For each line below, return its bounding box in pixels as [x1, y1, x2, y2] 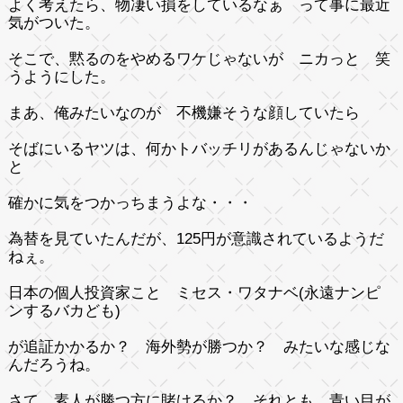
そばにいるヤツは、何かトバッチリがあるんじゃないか [7, 139, 390, 157]
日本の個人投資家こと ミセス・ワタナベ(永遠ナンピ [7, 283, 381, 301]
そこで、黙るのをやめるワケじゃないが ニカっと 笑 [7, 49, 390, 67]
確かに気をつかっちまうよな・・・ [7, 193, 268, 211]
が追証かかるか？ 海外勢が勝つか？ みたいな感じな [7, 337, 390, 355]
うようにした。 [7, 67, 115, 85]
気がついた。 [7, 13, 100, 31]
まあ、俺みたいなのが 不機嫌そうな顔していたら [7, 103, 375, 121]
